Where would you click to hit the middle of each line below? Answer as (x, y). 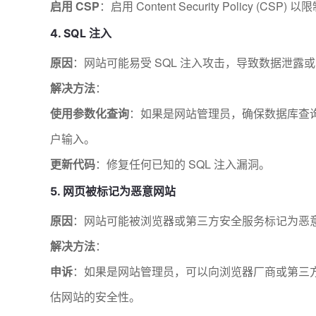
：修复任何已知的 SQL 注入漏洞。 (183, 164)
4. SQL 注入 (81, 34)
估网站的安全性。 (95, 297)
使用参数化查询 (90, 114)
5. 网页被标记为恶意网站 (113, 192)
